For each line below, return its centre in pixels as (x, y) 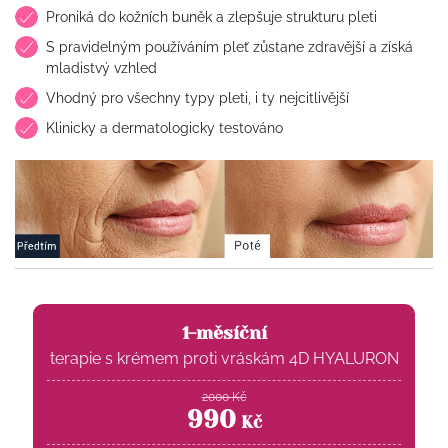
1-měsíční (224, 333)
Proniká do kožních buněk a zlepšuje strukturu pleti (211, 16)
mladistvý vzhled (101, 67)
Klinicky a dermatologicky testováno (164, 127)
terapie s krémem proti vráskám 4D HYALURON (224, 358)
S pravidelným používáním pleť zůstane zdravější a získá (229, 46)
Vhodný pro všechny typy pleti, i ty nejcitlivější (197, 97)
